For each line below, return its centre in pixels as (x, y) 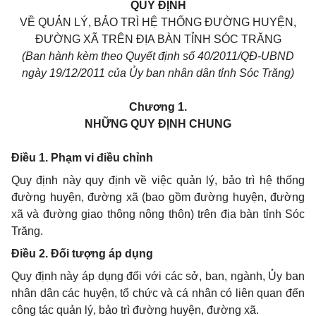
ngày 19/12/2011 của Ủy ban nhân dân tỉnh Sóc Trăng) (158, 73)
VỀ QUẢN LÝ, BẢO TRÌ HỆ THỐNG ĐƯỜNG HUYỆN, (158, 22)
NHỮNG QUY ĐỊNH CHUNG (158, 124)
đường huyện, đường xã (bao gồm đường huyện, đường (158, 197)
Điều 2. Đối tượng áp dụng (82, 254)
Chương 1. (158, 107)
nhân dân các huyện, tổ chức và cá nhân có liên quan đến (158, 293)
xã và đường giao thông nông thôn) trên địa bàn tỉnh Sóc (158, 214)
